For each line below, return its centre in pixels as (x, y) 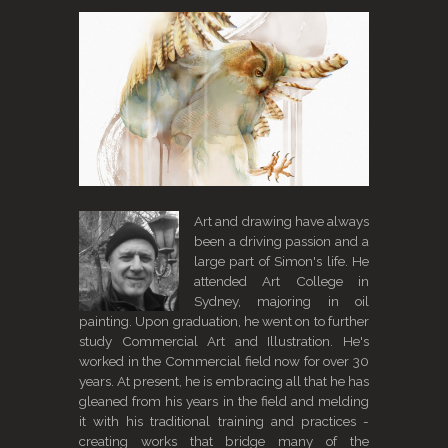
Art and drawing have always (281, 221)
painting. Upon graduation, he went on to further (224, 321)
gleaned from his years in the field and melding (224, 401)
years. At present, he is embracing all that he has (224, 381)
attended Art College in (281, 281)
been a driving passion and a (281, 241)
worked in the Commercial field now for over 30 (224, 361)
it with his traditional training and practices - (224, 421)
